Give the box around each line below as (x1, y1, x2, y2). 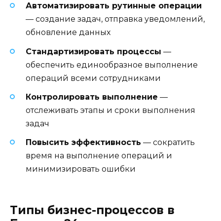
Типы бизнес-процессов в (10, 203, 175, 218)
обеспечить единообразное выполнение (26, 60, 198, 70)
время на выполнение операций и (26, 150, 172, 160)
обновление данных (26, 28, 110, 37)
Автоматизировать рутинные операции (26, 1, 202, 11)
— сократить (141, 137, 195, 147)
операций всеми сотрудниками (26, 73, 161, 83)
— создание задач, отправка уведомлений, (26, 14, 205, 24)
